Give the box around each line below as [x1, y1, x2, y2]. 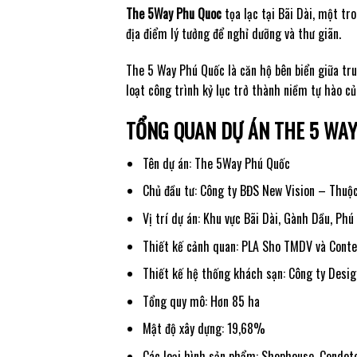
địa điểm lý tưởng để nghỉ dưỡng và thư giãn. [125, 24, 341, 44]
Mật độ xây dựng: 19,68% [142, 319, 265, 339]
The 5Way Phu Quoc [125, 4, 222, 24]
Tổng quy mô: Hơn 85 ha [142, 291, 260, 311]
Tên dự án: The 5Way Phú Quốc [142, 153, 290, 173]
